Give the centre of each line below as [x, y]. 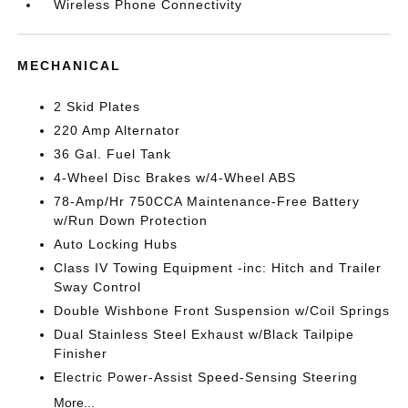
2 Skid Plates [97, 106]
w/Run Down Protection [131, 220]
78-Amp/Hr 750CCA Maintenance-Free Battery [207, 201]
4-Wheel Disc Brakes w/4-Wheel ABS [175, 177]
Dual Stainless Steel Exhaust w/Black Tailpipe [204, 334]
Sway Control [98, 286]
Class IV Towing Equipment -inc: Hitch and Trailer [218, 267]
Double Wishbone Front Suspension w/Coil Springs [222, 310]
